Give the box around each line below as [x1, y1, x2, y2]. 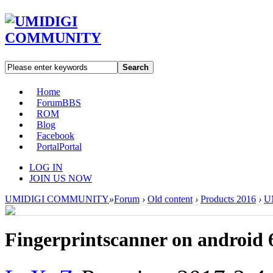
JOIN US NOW [29, 172, 92, 183]
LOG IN [29, 161, 63, 172]
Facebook [37, 130, 74, 141]
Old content [147, 193, 193, 204]
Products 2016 [200, 193, 256, 204]
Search [122, 62, 149, 72]
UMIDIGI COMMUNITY [5, 193, 109, 204]
